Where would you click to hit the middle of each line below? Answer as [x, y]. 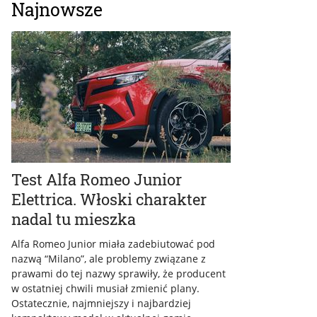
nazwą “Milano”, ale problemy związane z [109, 259]
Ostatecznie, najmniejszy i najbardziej [101, 304]
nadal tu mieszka [74, 219]
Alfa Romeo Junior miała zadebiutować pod [113, 244]
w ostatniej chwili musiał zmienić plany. [105, 289]
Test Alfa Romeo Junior [97, 180]
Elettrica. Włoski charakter [109, 200]
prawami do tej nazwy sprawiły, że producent [119, 274]
